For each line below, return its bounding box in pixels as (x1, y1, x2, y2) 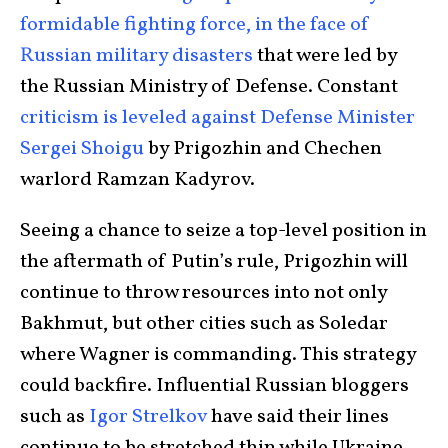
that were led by (253, 42, 397, 70)
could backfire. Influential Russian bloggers (20, 372, 409, 400)
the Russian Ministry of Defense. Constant (20, 73, 398, 101)
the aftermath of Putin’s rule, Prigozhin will (20, 248, 408, 276)
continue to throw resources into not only (20, 279, 387, 307)
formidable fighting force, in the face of (20, 11, 370, 39)
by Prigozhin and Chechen (144, 135, 382, 163)
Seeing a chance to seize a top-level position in (20, 217, 427, 245)
